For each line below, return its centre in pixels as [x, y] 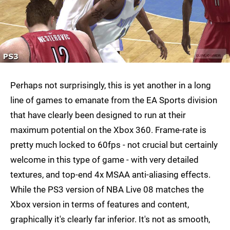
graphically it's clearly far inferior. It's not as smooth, [110, 219]
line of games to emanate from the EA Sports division [114, 100]
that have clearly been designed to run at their [98, 115]
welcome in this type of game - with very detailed [104, 159]
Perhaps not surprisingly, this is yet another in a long [111, 85]
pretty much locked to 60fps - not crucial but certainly [114, 145]
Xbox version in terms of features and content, [100, 204]
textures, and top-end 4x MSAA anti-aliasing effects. [110, 174]
